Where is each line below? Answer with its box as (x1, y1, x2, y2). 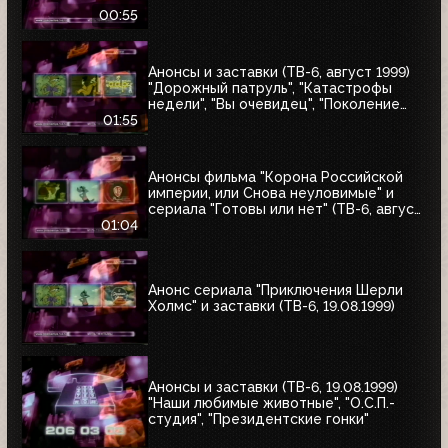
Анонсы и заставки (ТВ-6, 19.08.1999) (148, 379, 398, 396)
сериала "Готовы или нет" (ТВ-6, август (148, 201, 422, 218)
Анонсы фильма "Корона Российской (148, 169, 403, 186)
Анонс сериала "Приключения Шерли (148, 282, 403, 299)
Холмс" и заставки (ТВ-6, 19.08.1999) (148, 298, 395, 315)
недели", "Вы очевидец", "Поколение (148, 96, 400, 113)
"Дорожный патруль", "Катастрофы (148, 80, 392, 97)
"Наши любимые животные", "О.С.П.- (148, 395, 395, 412)
